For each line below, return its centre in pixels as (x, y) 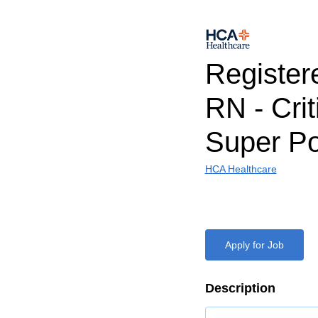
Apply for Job (254, 245)
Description (240, 288)
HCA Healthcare (241, 169)
